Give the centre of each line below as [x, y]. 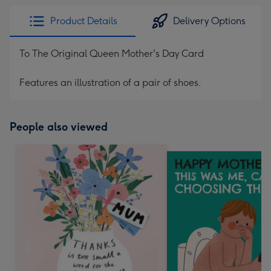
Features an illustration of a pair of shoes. [110, 83]
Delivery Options [209, 21]
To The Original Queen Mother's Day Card [112, 54]
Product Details [83, 21]
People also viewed [59, 127]
